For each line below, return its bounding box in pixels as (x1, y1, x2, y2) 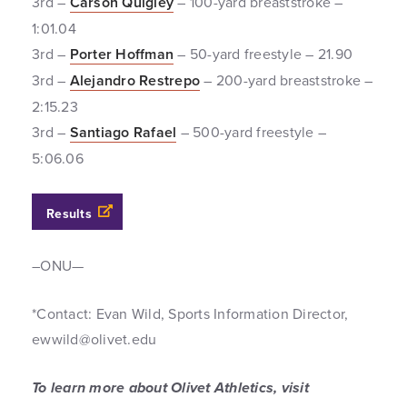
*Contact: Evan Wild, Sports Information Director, (32, 303, 349, 323)
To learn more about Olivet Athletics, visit (32, 377, 309, 398)
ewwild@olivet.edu (32, 329, 157, 349)
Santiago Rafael (69, 122, 177, 143)
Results (46, 204, 92, 223)
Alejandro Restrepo (69, 70, 200, 91)
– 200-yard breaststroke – (200, 70, 373, 90)
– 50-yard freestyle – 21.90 (174, 44, 352, 64)
